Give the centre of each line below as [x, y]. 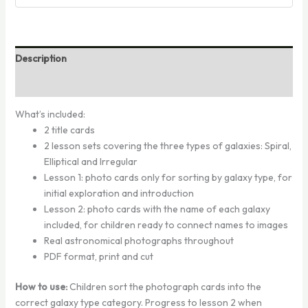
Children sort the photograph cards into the [164, 286]
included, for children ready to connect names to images [166, 224]
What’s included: [50, 114]
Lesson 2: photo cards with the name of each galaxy [157, 209]
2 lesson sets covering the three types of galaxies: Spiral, [167, 145]
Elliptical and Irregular [90, 161]
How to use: [41, 286]
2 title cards [69, 130]
